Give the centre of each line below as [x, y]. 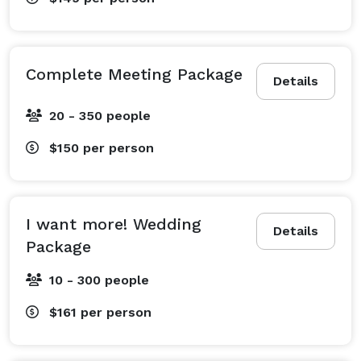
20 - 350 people [100, 115]
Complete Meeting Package [134, 74]
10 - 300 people [99, 280]
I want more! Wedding [114, 224]
